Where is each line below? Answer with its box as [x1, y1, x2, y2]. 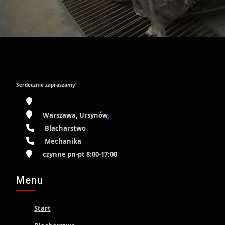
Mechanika [44, 137, 81, 146]
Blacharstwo [44, 124, 86, 133]
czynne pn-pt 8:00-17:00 [42, 150, 117, 159]
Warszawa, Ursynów [42, 110, 107, 120]
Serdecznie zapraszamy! [16, 81, 77, 88]
